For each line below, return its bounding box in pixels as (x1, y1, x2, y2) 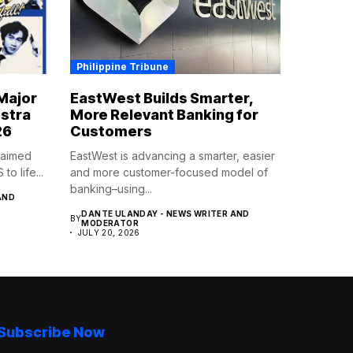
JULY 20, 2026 (77, 228, 140, 238)
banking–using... (69, 182, 152, 196)
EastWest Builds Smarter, (69, 90, 253, 107)
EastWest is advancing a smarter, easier (69, 149, 275, 163)
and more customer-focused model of (69, 165, 268, 180)
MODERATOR (81, 218, 139, 229)
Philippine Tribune (76, 61, 169, 73)
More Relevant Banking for (69, 106, 258, 124)
